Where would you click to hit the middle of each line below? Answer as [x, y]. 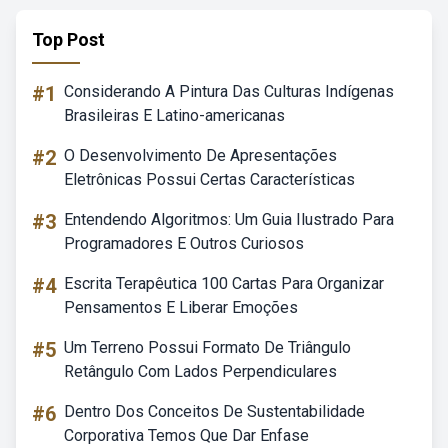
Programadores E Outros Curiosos [184, 243]
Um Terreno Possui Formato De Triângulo [207, 347]
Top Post [68, 39]
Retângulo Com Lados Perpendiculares [200, 371]
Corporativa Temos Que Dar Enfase [186, 435]
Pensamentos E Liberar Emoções [181, 307]
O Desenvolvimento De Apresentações [200, 155]
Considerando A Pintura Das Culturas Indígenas [229, 91]
